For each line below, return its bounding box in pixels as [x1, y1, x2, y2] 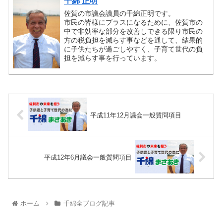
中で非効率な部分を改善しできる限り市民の [64, 27, 203, 36]
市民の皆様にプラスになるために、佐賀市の [64, 18, 203, 27]
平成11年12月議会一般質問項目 [90, 111, 182, 119]
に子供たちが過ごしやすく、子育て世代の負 [64, 45, 203, 54]
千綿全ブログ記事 [63, 199, 115, 207]
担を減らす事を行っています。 [64, 54, 162, 62]
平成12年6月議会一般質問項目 [44, 154, 132, 162]
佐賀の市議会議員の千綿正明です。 [64, 9, 175, 18]
